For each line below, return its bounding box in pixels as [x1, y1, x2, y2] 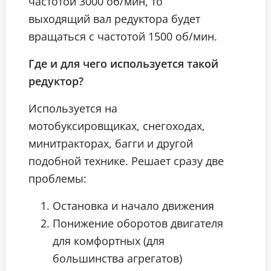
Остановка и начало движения [53, 198, 214, 214]
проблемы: [28, 171, 87, 186]
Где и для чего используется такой [28, 56, 218, 71]
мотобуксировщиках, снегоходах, [28, 118, 205, 134]
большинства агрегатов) [53, 250, 182, 266]
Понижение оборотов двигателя [53, 215, 223, 231]
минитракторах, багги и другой [28, 135, 193, 151]
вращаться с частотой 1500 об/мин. [28, 28, 217, 44]
